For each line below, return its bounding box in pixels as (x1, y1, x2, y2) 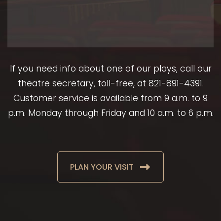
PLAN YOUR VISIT (70, 161, 134, 173)
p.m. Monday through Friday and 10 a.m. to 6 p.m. (7, 107, 214, 119)
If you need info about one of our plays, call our (9, 63, 212, 75)
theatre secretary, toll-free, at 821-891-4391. (17, 77, 204, 90)
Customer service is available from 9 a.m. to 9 (13, 92, 208, 105)
